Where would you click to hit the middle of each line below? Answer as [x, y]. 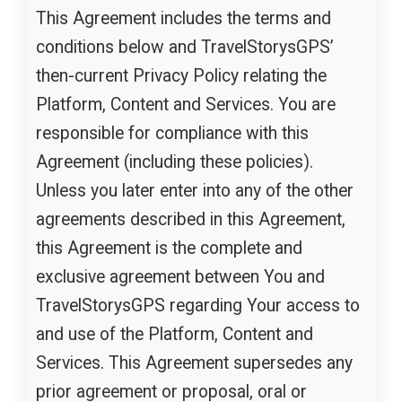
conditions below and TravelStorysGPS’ [185, 47]
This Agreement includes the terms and [184, 18]
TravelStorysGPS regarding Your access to [198, 305]
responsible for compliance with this [172, 133]
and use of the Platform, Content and [175, 334]
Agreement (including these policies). [175, 162]
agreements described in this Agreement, [191, 219]
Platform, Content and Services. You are [186, 104]
